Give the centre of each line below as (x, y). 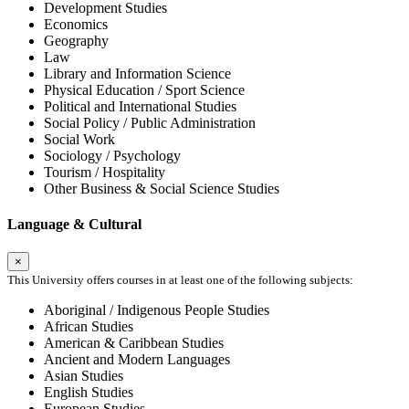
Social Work (79, 139)
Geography (76, 40)
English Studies (89, 393)
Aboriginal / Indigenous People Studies (157, 310)
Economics (76, 24)
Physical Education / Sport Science (144, 89)
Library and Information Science (137, 73)
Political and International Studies (140, 106)
